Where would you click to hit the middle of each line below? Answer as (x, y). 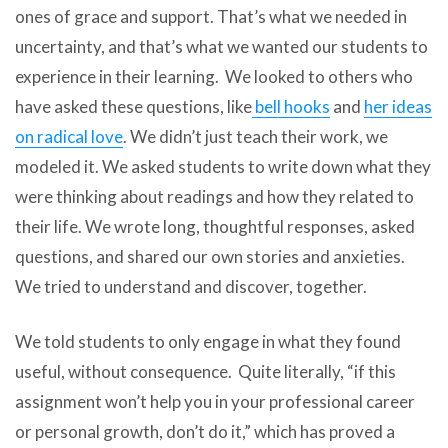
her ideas (398, 106)
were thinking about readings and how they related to (214, 196)
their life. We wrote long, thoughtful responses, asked (215, 226)
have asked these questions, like (133, 106)
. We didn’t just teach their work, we (255, 136)
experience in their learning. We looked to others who (214, 76)
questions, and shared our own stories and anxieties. (210, 256)
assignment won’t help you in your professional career (215, 402)
